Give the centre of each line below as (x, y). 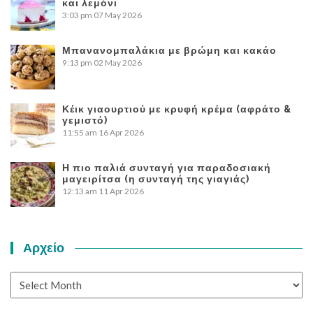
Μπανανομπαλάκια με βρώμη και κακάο (169, 50)
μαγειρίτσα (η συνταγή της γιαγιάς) (156, 179)
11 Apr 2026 (121, 191)
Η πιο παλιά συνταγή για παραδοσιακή (167, 167)
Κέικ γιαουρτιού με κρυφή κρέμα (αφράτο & (177, 109)
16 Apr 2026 (121, 132)
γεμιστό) (85, 120)
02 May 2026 (118, 62)
